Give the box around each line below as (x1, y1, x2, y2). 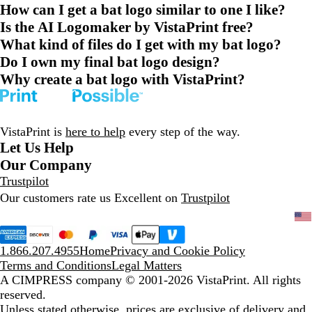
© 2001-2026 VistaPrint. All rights (125, 272, 301, 287)
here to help (65, 124, 125, 139)
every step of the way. (125, 124, 240, 139)
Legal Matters (111, 258, 182, 272)
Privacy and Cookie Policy (110, 243, 245, 258)
